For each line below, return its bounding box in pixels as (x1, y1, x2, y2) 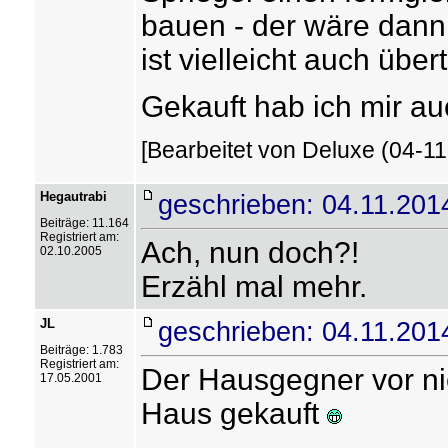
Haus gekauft (140, 397, 327, 430)
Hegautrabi (39, 189, 107, 204)
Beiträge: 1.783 (39, 343, 123, 357)
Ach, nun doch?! (140, 236, 359, 269)
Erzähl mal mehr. (140, 270, 367, 303)
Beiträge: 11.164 (39, 216, 129, 230)
